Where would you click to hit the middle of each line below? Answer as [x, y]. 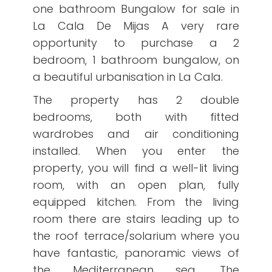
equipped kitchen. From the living [136, 202]
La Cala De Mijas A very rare [136, 25]
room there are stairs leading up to [136, 219]
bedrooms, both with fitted [136, 117]
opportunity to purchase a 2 [136, 42]
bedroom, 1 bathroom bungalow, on [136, 59]
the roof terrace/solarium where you [136, 236]
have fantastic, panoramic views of [136, 253]
